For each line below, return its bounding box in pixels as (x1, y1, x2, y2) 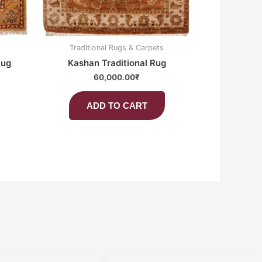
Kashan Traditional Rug (67, 57, 166, 68)
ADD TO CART (86, 100, 147, 111)
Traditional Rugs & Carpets (70, 43, 164, 52)
